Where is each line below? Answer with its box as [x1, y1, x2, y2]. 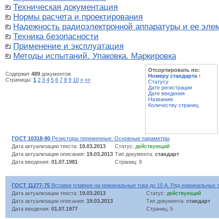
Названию [148, 96, 173, 103]
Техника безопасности [13, 32, 99, 42]
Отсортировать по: [148, 67, 200, 73]
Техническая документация [13, 2, 118, 12]
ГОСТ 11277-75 [12, 182, 50, 188]
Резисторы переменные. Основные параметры [50, 135, 170, 141]
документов [40, 71, 71, 77]
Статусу [148, 79, 169, 85]
